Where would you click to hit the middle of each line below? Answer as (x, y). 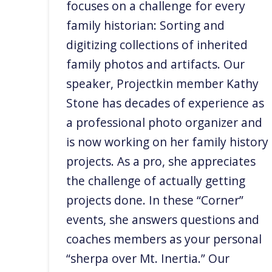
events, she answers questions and (163, 220)
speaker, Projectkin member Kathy (163, 84)
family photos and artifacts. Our (156, 64)
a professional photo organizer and (165, 123)
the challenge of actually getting (156, 181)
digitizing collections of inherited (157, 45)
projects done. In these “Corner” (155, 200)
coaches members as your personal (164, 239)
